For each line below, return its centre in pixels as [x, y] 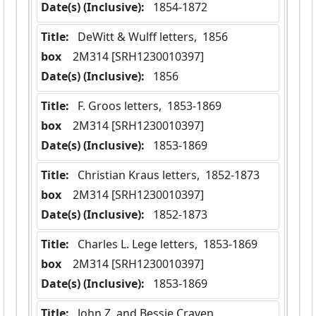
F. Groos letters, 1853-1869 [150, 106]
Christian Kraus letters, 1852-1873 [169, 175]
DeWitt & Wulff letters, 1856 [153, 37]
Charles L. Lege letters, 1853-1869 [168, 244]
